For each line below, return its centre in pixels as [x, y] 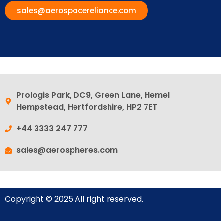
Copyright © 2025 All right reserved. [74, 199]
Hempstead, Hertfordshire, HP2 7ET [87, 107]
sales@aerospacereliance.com [76, 11]
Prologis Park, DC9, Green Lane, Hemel [93, 95]
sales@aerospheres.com [67, 150]
